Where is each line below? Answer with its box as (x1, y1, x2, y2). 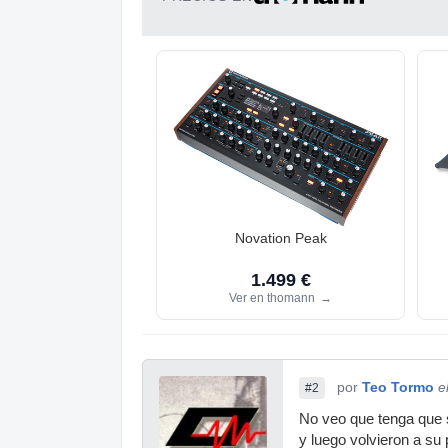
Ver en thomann (229, 290, 318, 305)
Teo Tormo (362, 378, 434, 395)
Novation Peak (234, 230, 327, 247)
